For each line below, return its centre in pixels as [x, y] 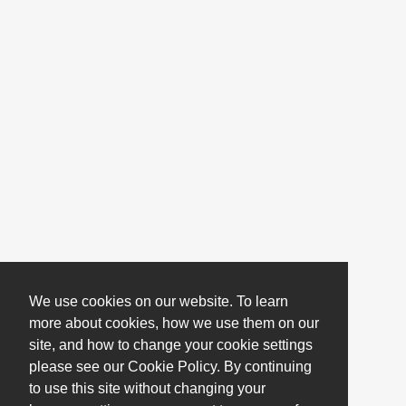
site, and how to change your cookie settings [171, 345]
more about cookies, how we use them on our [174, 324]
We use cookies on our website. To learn [159, 302]
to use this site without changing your [147, 389]
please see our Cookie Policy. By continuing [170, 367]
